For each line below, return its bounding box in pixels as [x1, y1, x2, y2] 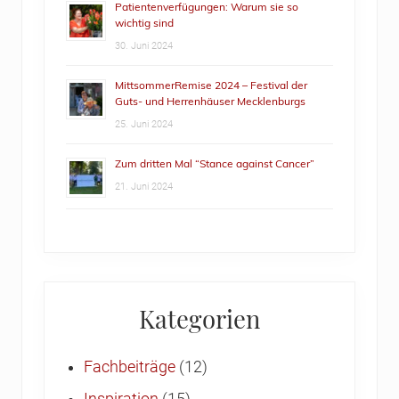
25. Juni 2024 [115, 118, 173, 131]
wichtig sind [115, 16, 174, 30]
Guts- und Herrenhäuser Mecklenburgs [115, 94, 305, 109]
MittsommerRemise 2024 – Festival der [115, 78, 307, 93]
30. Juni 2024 [115, 40, 173, 53]
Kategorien [139, 302, 260, 336]
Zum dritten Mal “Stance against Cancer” [115, 157, 314, 171]
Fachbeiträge [84, 358, 175, 377]
